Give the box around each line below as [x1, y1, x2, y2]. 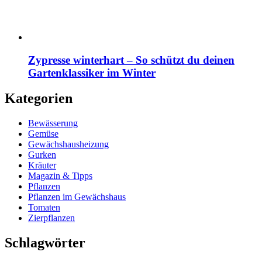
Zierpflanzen [28, 213, 75, 223]
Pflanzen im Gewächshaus [28, 192, 126, 202]
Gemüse [28, 129, 58, 139]
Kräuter [28, 160, 56, 171]
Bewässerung [28, 118, 78, 129]
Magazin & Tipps [28, 171, 92, 181]
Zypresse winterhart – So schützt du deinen [28, 53, 235, 66]
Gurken [28, 150, 56, 160]
